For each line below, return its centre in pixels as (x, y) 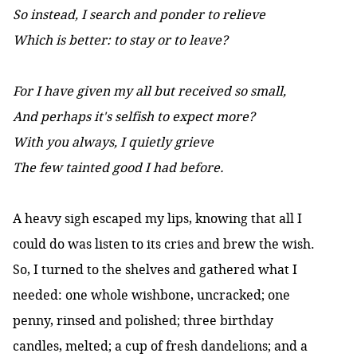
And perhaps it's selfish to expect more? (134, 117)
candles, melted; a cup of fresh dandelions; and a (160, 346)
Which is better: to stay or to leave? (120, 40)
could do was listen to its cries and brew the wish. (164, 244)
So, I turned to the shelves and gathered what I (155, 270)
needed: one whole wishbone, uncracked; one (151, 295)
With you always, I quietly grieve (113, 142)
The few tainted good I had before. (118, 168)
